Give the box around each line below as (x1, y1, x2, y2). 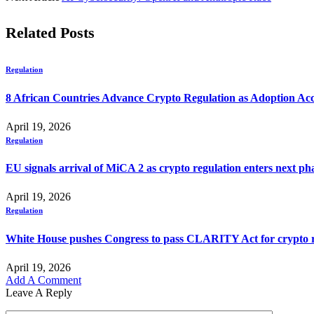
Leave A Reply (6, 287, 72, 299)
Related (6, 24, 60, 42)
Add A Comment (6, 274, 81, 286)
